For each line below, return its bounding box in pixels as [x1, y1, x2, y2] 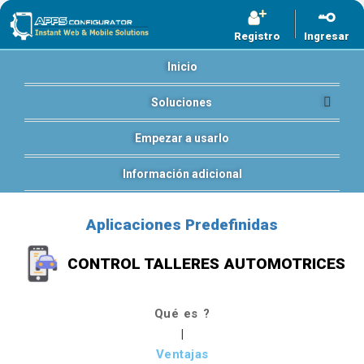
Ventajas [155, 347, 209, 362]
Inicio [167, 60, 197, 73]
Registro [234, 30, 280, 42]
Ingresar [304, 30, 349, 42]
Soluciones [150, 96, 212, 109]
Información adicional [122, 167, 242, 180]
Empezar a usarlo [135, 132, 229, 145]
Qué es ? [154, 306, 210, 321]
